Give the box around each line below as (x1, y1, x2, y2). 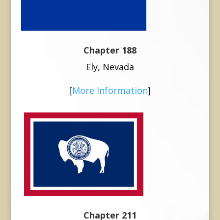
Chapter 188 (83, 44, 137, 56)
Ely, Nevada (85, 60, 134, 73)
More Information (72, 84, 148, 96)
